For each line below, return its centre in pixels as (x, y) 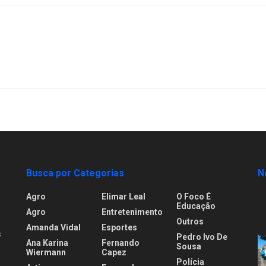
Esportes (119, 228)
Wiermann (46, 253)
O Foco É (194, 197)
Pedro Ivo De (202, 237)
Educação (196, 206)
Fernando (120, 243)
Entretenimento (132, 212)
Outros (190, 222)
